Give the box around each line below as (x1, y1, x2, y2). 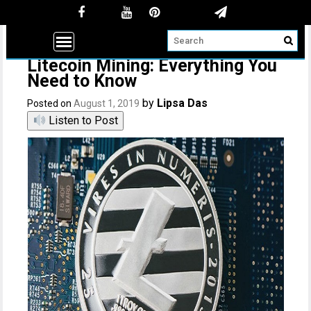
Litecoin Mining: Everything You (27, 56, 278, 76)
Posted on (27, 98, 74, 109)
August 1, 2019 (74, 98, 140, 109)
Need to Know (27, 71, 137, 91)
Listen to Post (45, 114, 118, 127)
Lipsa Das (157, 96, 208, 110)
